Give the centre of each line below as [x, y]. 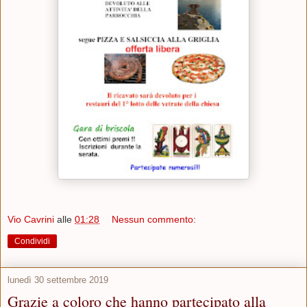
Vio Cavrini [31, 219]
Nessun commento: [154, 219]
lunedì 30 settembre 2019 [58, 280]
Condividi [32, 241]
